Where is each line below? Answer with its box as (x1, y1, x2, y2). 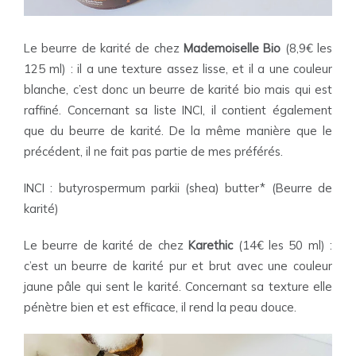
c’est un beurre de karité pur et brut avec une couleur (24, 258, 332, 273)
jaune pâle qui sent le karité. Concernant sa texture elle (24, 279, 332, 294)
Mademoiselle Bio (184, 41, 281, 56)
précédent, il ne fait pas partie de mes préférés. (24, 144, 283, 159)
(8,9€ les (281, 41, 333, 56)
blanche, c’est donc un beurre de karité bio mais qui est (24, 82, 332, 97)
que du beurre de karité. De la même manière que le (24, 123, 332, 138)
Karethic (188, 238, 238, 253)
